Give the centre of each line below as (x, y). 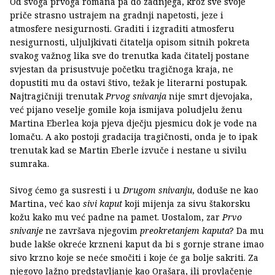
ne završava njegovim (91, 231)
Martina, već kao (46, 204)
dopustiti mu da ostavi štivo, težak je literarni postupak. (129, 83)
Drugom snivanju (157, 190)
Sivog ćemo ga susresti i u (66, 190)
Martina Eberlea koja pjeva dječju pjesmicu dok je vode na (134, 123)
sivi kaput (103, 204)
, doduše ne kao (225, 190)
